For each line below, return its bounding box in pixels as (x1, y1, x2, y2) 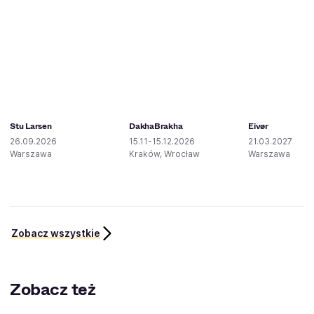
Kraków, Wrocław (129, 148, 200, 159)
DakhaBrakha (129, 120, 183, 133)
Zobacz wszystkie (11, 226, 100, 239)
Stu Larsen (10, 120, 52, 133)
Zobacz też (10, 277, 96, 301)
